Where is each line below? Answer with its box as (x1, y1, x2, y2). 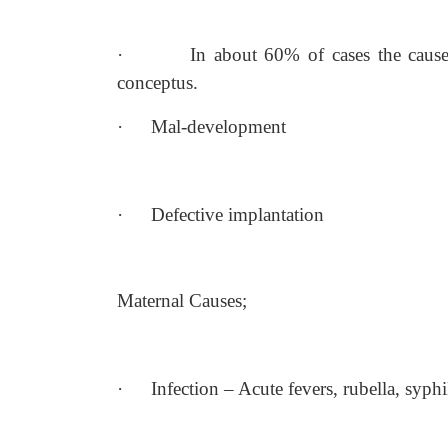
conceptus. (117, 72, 198, 93)
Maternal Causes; (117, 290, 247, 311)
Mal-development (151, 116, 286, 137)
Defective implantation (151, 204, 324, 225)
